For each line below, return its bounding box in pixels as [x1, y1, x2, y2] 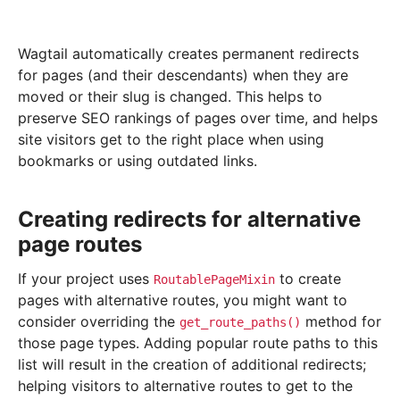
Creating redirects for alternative [18, 206, 361, 233]
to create [275, 270, 341, 288]
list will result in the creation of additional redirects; [18, 355, 366, 374]
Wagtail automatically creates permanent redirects [18, 45, 359, 63]
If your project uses [18, 270, 154, 288]
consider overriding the [18, 312, 179, 331]
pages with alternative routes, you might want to [18, 291, 347, 310]
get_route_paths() [179, 315, 301, 330]
